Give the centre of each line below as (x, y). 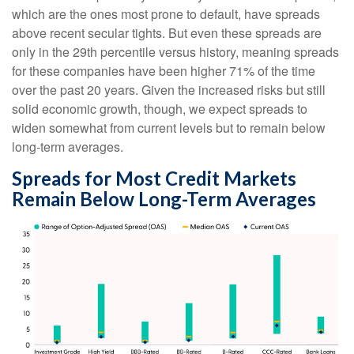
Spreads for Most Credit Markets (154, 179)
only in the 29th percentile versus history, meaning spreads (175, 52)
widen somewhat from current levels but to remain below (169, 128)
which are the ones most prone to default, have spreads (166, 14)
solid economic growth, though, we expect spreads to (160, 109)
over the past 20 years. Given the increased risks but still (169, 90)
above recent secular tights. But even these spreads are (167, 33)
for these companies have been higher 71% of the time (164, 71)
